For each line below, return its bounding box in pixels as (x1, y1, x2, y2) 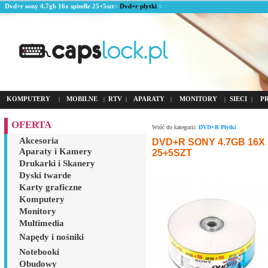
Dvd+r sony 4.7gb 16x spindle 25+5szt (5, 2, 114, 10)
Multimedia (19, 218, 64, 228)
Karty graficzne (19, 182, 82, 192)
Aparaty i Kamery (19, 147, 92, 156)
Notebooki (19, 247, 59, 257)
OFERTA (11, 119, 51, 130)
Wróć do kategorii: (152, 124, 199, 130)
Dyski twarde (19, 170, 71, 180)
